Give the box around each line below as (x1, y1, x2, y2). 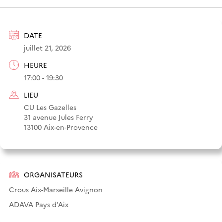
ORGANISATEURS (24, 169, 83, 179)
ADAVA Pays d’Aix (9, 199, 68, 209)
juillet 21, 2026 (24, 42, 71, 53)
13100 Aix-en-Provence (24, 121, 98, 132)
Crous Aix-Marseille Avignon (9, 184, 103, 194)
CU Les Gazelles (24, 102, 76, 112)
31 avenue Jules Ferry (24, 111, 93, 122)
